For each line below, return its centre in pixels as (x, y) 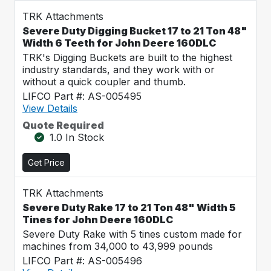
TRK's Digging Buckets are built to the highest (127, 57)
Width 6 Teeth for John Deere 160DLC (119, 43)
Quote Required (63, 125)
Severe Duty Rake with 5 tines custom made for (132, 234)
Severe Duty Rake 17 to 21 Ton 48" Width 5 (129, 207)
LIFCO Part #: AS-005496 (82, 261)
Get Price (46, 162)
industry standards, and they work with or (119, 70)
